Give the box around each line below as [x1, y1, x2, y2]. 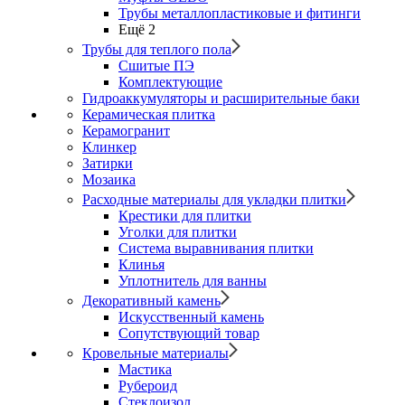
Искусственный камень [118, 309, 264, 325]
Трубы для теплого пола [82, 42, 231, 57]
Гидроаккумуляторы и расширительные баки [82, 90, 360, 106]
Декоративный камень [82, 293, 221, 308]
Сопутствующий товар [118, 325, 259, 341]
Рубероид [118, 378, 177, 393]
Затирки [82, 155, 133, 171]
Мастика [118, 362, 172, 377]
